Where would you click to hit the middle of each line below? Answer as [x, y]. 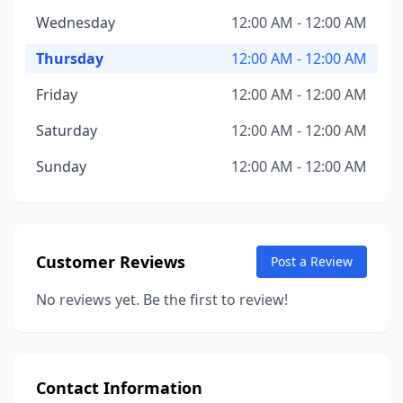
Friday [57, 94]
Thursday [70, 58]
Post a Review [312, 261]
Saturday [67, 130]
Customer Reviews [111, 262]
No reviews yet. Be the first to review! [162, 300]
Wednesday [76, 22]
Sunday [61, 166]
